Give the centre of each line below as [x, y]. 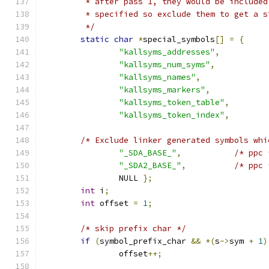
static [95, 39]
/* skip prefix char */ [133, 228]
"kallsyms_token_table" [172, 102]
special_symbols [179, 39]
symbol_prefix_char [145, 241]
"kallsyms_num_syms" [165, 65]
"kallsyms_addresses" [167, 52]
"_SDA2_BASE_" [150, 165]
